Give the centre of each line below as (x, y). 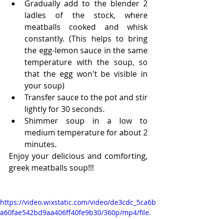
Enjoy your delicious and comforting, (78, 156)
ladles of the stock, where (86, 15)
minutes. (41, 144)
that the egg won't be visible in (86, 74)
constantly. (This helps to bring (86, 38)
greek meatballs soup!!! (51, 167)
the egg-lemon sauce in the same (86, 50)
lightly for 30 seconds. (65, 109)
